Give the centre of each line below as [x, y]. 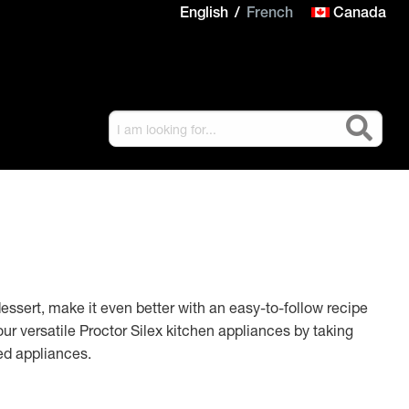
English [204, 15]
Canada [358, 15]
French [270, 15]
